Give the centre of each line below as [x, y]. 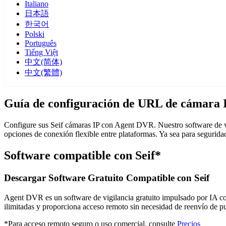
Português [41, 43]
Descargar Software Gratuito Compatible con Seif [107, 178]
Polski [35, 34]
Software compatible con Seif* [82, 156]
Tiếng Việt [41, 52]
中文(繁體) [43, 73]
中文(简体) [43, 62]
